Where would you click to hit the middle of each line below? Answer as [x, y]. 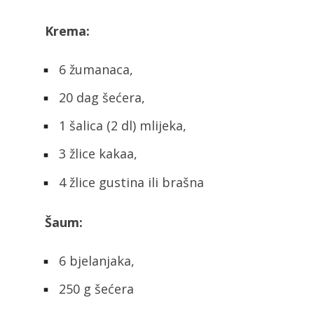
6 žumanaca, [94, 69]
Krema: [67, 30]
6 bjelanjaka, [95, 260]
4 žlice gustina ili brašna [130, 182]
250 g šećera [95, 289]
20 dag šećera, [100, 98]
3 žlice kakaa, [96, 154]
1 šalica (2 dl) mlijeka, [121, 126]
